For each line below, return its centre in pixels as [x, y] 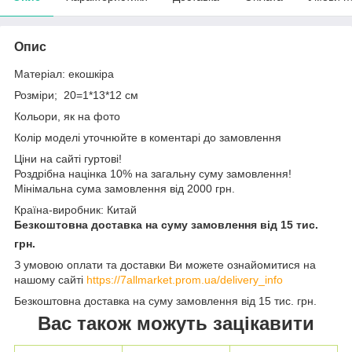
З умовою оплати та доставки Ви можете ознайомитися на [165, 264]
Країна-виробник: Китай [75, 209]
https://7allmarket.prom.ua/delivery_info [185, 279]
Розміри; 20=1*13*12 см [76, 95]
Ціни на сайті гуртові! [68, 158]
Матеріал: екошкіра [64, 73]
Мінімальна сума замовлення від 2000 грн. [125, 188]
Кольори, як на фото [67, 116]
